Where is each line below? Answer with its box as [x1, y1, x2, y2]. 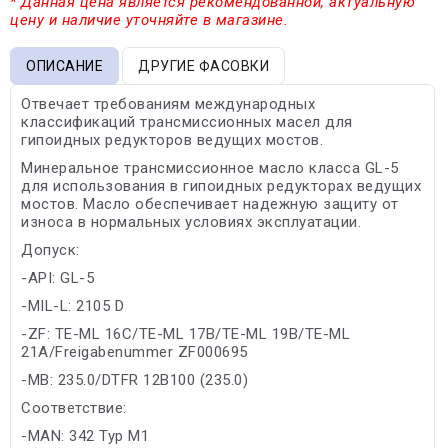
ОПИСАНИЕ [26, 57, 103, 74]
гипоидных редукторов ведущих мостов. [21, 130, 323, 149]
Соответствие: [21, 398, 127, 417]
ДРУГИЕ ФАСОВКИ [138, 57, 269, 74]
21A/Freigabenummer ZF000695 [21, 342, 248, 361]
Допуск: [21, 240, 80, 259]
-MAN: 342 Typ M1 [21, 426, 149, 445]
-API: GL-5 [21, 268, 94, 287]
